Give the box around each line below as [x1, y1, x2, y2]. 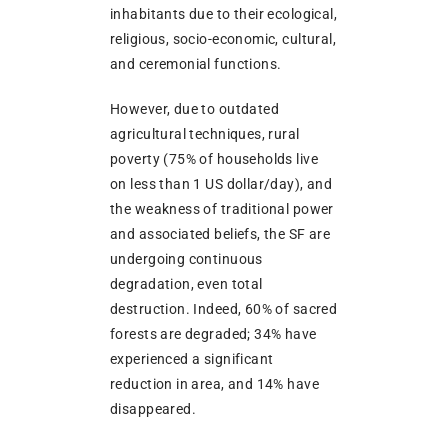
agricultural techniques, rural [110, 125, 300, 142]
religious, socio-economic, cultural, [110, 30, 337, 47]
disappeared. [110, 400, 197, 417]
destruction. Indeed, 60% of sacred [110, 300, 338, 317]
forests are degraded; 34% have [110, 325, 317, 342]
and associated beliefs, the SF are [110, 225, 331, 242]
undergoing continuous [110, 250, 263, 267]
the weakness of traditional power [110, 200, 334, 217]
